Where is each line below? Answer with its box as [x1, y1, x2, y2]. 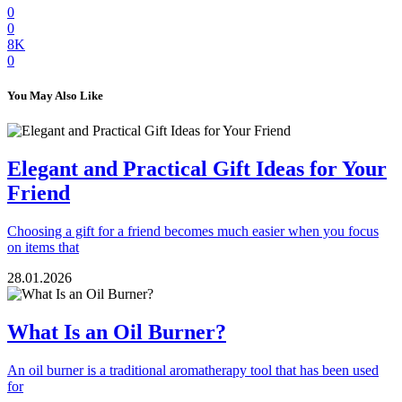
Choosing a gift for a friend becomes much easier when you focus [7, 223, 379, 240]
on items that [7, 240, 79, 256]
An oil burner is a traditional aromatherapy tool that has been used [7, 363, 379, 379]
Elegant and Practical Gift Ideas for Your [7, 157, 387, 181]
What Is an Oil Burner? [7, 320, 226, 345]
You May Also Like [7, 89, 103, 103]
